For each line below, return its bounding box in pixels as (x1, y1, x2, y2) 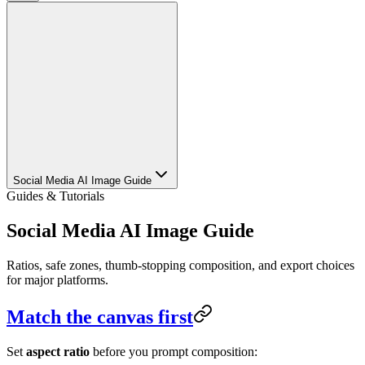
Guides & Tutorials (7, 189, 104, 203)
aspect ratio (26, 344, 90, 358)
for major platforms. (7, 272, 108, 287)
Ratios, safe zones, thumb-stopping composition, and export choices (7, 257, 354, 272)
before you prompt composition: (90, 344, 257, 358)
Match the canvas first (7, 306, 193, 328)
